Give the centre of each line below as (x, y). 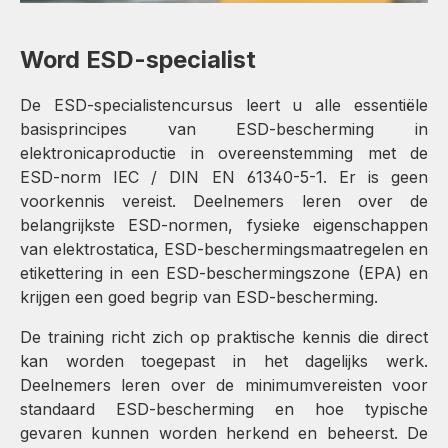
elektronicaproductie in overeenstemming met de (224, 152)
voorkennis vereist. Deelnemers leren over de (224, 200)
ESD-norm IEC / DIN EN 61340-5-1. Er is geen (224, 176)
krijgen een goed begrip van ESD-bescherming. (199, 296)
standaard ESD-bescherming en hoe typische (224, 408)
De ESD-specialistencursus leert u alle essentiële (224, 104)
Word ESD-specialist (138, 59)
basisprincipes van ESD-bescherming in (224, 128)
